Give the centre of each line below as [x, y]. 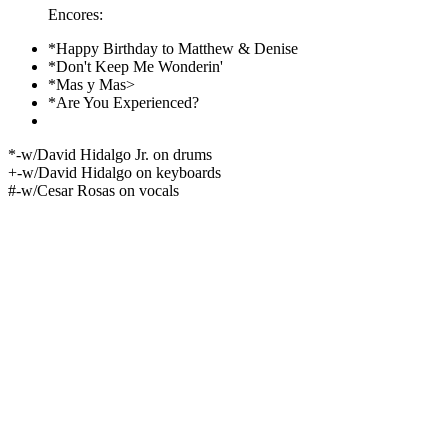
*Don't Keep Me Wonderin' [135, 66]
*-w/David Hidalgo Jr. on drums [110, 154]
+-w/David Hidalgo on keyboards [114, 172]
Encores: [75, 14]
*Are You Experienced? [123, 102]
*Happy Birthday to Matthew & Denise [173, 48]
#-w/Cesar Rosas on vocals [93, 190]
